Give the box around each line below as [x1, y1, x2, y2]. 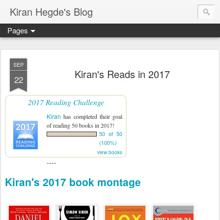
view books [97, 149, 122, 156]
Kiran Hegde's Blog [10, 4, 93, 19]
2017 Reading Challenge [27, 97, 104, 107]
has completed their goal [61, 112, 122, 120]
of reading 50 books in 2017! [47, 121, 114, 129]
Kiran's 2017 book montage [5, 174, 141, 189]
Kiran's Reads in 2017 [75, 67, 170, 81]
